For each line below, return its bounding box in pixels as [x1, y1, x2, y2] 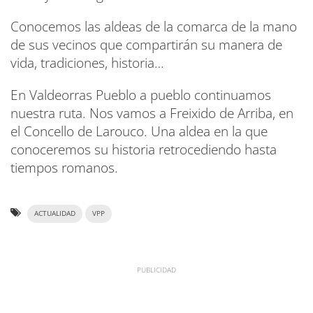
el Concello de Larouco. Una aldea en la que [10, 122, 268, 141]
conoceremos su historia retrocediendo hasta [10, 140, 277, 159]
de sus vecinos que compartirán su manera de [10, 36, 282, 54]
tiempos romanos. [10, 159, 118, 177]
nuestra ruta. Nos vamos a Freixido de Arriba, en [10, 104, 293, 123]
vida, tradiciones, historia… [10, 54, 164, 73]
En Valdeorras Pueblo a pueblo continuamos [10, 86, 271, 105]
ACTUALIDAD [34, 209, 75, 219]
